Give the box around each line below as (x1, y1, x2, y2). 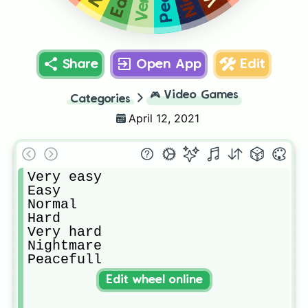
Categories (69, 94, 131, 104)
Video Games (164, 90, 239, 100)
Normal (27, 197, 77, 212)
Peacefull (27, 252, 102, 267)
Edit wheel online (105, 274, 203, 285)
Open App (136, 58, 201, 70)
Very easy (27, 169, 102, 185)
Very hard (27, 224, 102, 240)
